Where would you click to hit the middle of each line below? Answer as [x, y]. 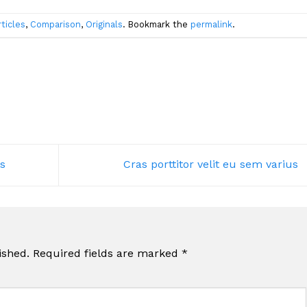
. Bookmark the [156, 25]
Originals [104, 25]
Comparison [55, 25]
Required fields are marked [107, 253]
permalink [211, 25]
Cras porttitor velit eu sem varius [212, 164]
